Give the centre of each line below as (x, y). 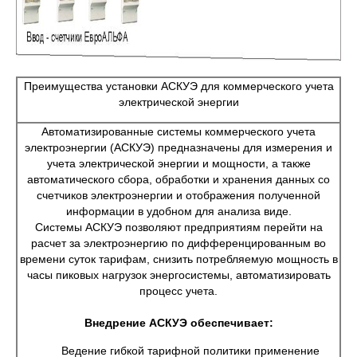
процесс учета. (178, 291)
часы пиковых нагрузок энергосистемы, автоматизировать (178, 275)
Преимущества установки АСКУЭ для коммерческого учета (178, 86)
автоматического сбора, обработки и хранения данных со (178, 179)
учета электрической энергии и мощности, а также (178, 163)
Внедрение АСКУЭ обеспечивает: (178, 323)
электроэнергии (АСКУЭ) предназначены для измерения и (178, 147)
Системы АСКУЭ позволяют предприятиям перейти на (178, 227)
